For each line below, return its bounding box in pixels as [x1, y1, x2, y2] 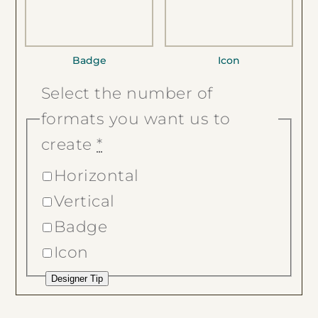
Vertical [53, 191, 115, 211]
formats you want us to [40, 109, 231, 129]
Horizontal [53, 165, 139, 185]
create [40, 135, 97, 155]
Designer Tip [51, 273, 104, 284]
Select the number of [40, 84, 213, 104]
